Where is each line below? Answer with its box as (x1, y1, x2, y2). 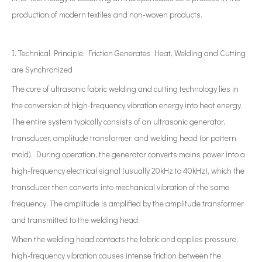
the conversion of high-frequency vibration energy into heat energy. (12, 99, 243, 111)
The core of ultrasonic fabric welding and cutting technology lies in (12, 83, 239, 94)
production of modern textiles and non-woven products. (12, 9, 202, 20)
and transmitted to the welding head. (12, 214, 140, 225)
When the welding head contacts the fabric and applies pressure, (12, 233, 238, 244)
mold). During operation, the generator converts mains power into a (12, 149, 245, 160)
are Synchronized (12, 64, 73, 75)
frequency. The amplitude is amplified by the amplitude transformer (12, 198, 244, 209)
